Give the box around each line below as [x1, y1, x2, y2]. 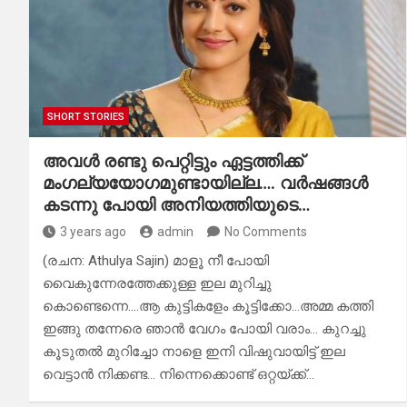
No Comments [224, 224, 307, 240]
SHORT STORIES [47, 111, 124, 124]
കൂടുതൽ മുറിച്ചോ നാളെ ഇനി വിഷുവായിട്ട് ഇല [43, 343, 345, 361]
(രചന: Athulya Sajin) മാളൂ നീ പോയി [43, 253, 269, 270]
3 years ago [60, 224, 126, 240]
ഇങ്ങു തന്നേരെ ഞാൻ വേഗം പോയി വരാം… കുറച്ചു [43, 321, 366, 338]
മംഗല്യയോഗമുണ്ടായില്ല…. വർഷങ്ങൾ [43, 173, 368, 194]
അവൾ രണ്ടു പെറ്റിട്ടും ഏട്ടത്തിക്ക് [43, 151, 303, 173]
